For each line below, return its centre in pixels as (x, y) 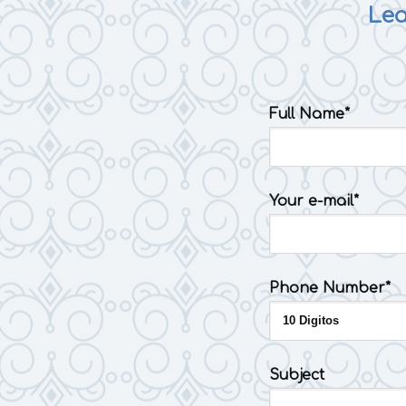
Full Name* (309, 114)
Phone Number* (330, 288)
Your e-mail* (314, 201)
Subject (297, 375)
